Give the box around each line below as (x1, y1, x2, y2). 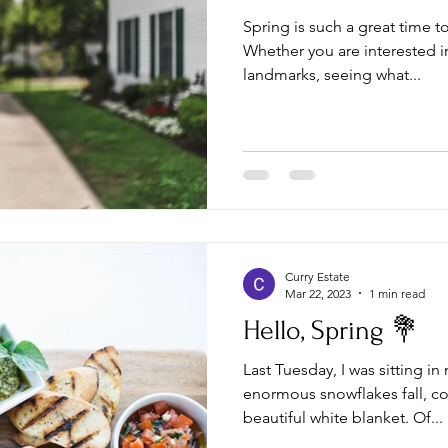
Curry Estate (285, 268, 350, 284)
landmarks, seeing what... (243, 65, 421, 84)
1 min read (369, 285, 425, 301)
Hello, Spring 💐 (243, 314, 419, 346)
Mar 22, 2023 (285, 285, 351, 301)
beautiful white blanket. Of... (243, 407, 443, 427)
